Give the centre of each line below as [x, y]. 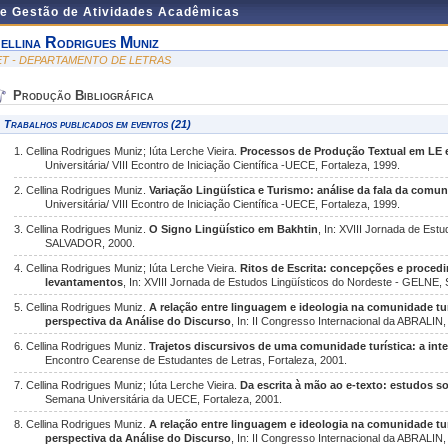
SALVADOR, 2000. [90, 243]
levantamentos [84, 282]
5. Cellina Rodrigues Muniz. [81, 307]
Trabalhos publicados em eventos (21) [97, 124]
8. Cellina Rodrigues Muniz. [81, 424]
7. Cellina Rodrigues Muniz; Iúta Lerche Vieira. [127, 385]
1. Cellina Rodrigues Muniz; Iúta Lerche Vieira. [127, 151]
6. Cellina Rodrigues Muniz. [81, 346]
